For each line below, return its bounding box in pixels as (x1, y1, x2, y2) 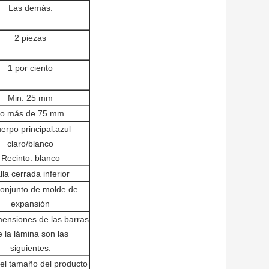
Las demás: (8, 3, 53, 13)
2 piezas (14, 33, 46, 43)
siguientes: (10, 243, 51, 253)
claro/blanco (7, 139, 53, 149)
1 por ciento (8, 63, 53, 73)
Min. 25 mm (8, 93, 53, 103)
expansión (11, 199, 50, 209)
